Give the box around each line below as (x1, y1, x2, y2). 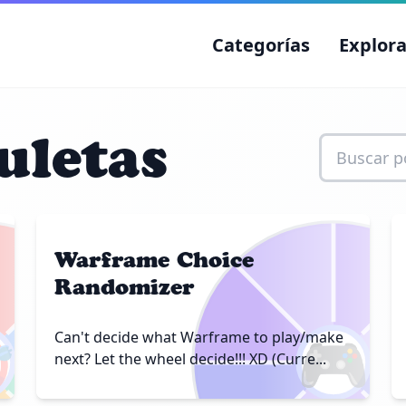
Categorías (212, 33, 310, 57)
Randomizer (54, 274, 194, 300)
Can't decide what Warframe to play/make (54, 327, 343, 347)
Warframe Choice (54, 246, 254, 273)
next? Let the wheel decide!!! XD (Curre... (54, 349, 326, 369)
